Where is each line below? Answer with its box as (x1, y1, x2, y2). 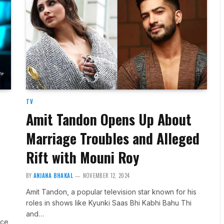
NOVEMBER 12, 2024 (82, 171, 130, 179)
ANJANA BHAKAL (33, 171, 73, 179)
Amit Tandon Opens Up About (25, 108, 191, 129)
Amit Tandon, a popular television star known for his (25, 187, 196, 196)
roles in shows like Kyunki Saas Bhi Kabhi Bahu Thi (25, 198, 191, 207)
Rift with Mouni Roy (25, 146, 139, 167)
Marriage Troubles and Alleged (25, 127, 199, 148)
